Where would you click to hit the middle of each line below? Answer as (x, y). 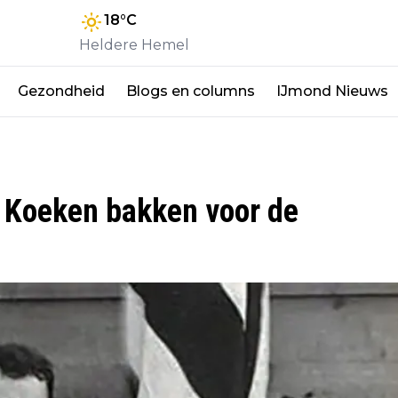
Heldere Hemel (134, 44)
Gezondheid (61, 91)
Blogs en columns (191, 91)
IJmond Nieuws (332, 91)
